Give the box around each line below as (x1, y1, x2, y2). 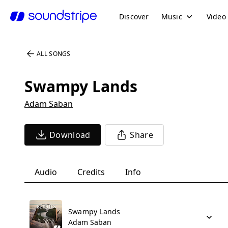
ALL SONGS (37, 49, 71, 58)
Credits (77, 166, 105, 178)
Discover (119, 11, 149, 21)
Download (49, 129, 91, 140)
